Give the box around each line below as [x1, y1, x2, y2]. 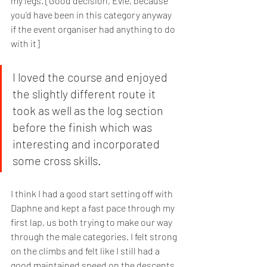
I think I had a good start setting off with [11, 188, 175, 200]
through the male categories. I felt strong [11, 231, 179, 243]
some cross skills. [13, 153, 104, 168]
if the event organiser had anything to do [11, 23, 177, 35]
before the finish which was [13, 120, 154, 135]
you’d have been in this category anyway [11, 9, 173, 21]
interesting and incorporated [13, 136, 162, 151]
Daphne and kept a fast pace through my [11, 202, 176, 214]
